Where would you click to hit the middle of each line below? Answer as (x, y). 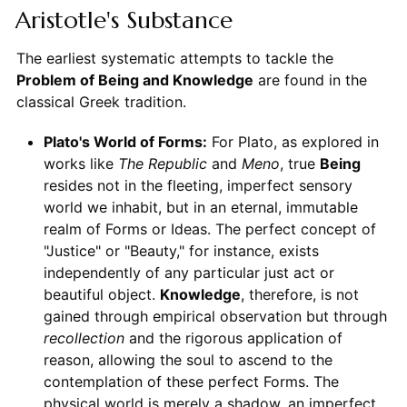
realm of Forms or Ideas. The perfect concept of (209, 229)
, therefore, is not (299, 295)
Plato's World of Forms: (125, 142)
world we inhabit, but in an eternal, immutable (200, 208)
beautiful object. (101, 295)
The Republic (162, 164)
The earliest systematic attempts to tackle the (174, 59)
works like (80, 164)
